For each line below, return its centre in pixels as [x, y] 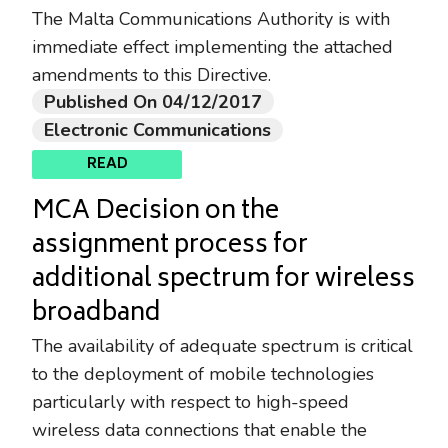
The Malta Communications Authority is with [211, 19]
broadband [96, 314]
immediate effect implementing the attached [212, 47]
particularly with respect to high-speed [190, 401]
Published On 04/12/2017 [153, 101]
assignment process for [170, 246]
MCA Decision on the [155, 212]
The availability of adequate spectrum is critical [222, 345]
